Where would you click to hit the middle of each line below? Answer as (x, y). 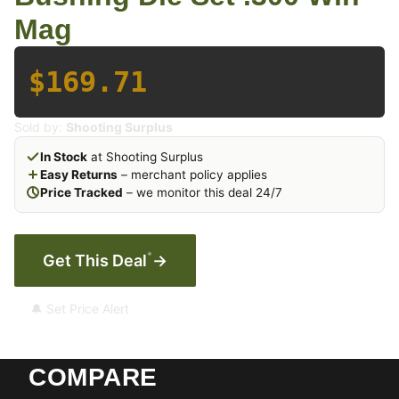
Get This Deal (95, 261)
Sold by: (40, 127)
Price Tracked (81, 192)
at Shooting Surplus (145, 157)
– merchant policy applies (192, 175)
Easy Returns (79, 175)
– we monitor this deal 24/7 (203, 192)
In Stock (64, 157)
